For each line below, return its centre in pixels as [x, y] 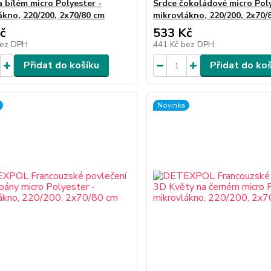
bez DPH [198, 44]
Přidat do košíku [61, 65]
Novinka [171, 105]
